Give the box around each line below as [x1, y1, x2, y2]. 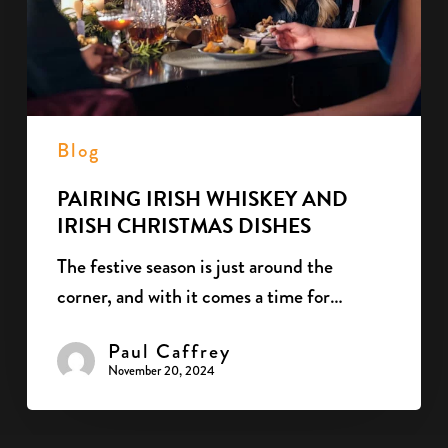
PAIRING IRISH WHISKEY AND [56, 182, 348, 215]
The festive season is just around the [56, 251, 333, 281]
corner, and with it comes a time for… [56, 281, 343, 311]
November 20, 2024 [107, 360, 215, 380]
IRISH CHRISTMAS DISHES [56, 209, 311, 242]
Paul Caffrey [107, 336, 231, 366]
